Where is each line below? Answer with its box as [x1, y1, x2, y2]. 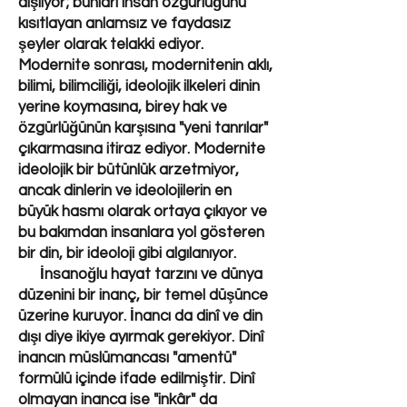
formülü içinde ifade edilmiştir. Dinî [18, 371, 254, 387]
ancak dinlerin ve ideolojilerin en [18, 183, 232, 199]
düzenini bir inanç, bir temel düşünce [18, 287, 268, 303]
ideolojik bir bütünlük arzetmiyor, [18, 162, 239, 178]
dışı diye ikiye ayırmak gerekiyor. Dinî [18, 329, 263, 345]
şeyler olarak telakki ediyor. [18, 36, 203, 53]
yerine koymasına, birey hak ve [18, 99, 227, 115]
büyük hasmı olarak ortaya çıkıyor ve [18, 203, 267, 220]
